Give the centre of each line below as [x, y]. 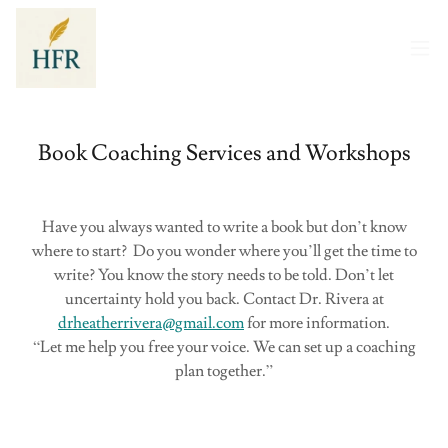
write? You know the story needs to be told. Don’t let [224, 275]
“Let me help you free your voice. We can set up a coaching [224, 347]
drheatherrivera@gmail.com [151, 323]
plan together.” [224, 371]
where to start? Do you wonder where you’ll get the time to [224, 251]
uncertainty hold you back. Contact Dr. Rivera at [224, 299]
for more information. [317, 323]
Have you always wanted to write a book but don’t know [224, 227]
